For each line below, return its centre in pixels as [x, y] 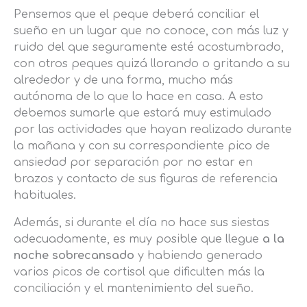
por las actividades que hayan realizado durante [153, 130]
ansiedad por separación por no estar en [133, 163]
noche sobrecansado [74, 256]
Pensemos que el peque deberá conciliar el [136, 15]
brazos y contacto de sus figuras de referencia [146, 179]
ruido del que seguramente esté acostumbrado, [149, 48]
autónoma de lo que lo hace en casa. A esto [138, 97]
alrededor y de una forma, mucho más [123, 81]
